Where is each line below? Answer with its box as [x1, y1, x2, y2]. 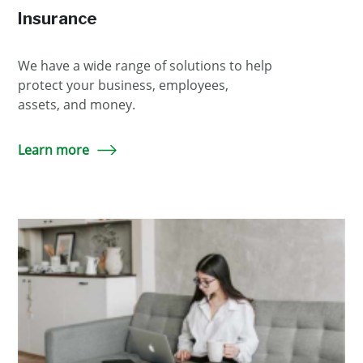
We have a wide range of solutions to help [18, 57, 272, 75]
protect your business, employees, [18, 76, 228, 94]
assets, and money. [18, 96, 139, 113]
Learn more [18, 141, 89, 159]
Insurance [18, 9, 97, 28]
